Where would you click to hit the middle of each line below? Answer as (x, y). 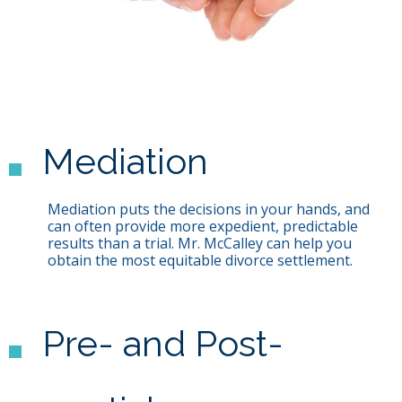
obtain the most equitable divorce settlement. (200, 261)
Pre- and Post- (163, 343)
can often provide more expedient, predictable (202, 227)
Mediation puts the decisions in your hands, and (208, 210)
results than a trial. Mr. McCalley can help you (199, 244)
